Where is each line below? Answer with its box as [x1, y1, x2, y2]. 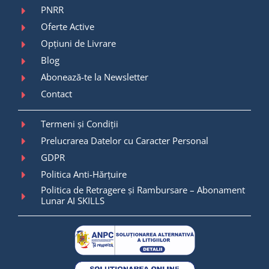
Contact [41, 88, 73, 100]
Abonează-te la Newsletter [41, 71, 149, 83]
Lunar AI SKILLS [41, 195, 105, 207]
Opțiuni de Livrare [41, 37, 116, 50]
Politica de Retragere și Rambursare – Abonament [41, 184, 246, 196]
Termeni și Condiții [41, 117, 119, 130]
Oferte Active [41, 20, 95, 33]
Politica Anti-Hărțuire [41, 168, 127, 180]
